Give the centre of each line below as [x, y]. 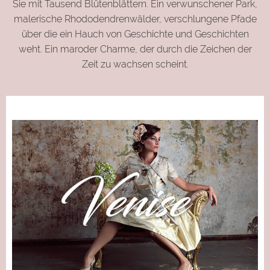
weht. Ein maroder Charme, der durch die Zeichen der [135, 49]
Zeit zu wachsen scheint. [135, 64]
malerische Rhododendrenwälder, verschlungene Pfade [135, 19]
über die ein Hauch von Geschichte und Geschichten [135, 34]
